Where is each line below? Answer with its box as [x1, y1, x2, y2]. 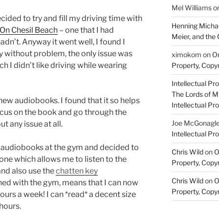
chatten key [56, 166, 98, 176]
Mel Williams [171, 3, 212, 12]
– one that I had [58, 25, 114, 35]
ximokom [171, 50, 201, 59]
